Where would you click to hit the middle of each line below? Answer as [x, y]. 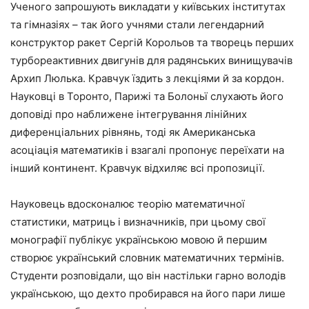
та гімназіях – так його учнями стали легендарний [137, 24]
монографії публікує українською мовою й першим [139, 239]
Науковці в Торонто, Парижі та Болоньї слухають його [147, 96]
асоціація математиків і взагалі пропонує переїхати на [147, 150]
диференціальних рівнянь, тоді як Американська [133, 132]
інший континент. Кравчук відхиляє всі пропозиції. [138, 168]
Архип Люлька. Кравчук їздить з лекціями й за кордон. [147, 78]
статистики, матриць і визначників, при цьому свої [138, 221]
